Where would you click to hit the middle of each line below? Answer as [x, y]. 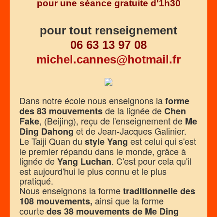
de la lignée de [133, 111]
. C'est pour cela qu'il [151, 161]
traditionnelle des [159, 191]
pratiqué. [36, 181]
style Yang [108, 142]
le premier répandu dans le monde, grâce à [103, 151]
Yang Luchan [84, 162]
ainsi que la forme [129, 201]
